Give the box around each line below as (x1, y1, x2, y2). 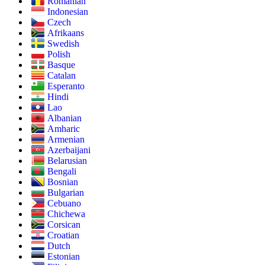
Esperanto (47, 81, 85, 92)
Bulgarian (47, 188, 84, 198)
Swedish (47, 38, 79, 49)
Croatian (47, 230, 79, 241)
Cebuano (47, 198, 81, 209)
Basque (47, 60, 75, 70)
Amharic (47, 124, 80, 134)
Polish (47, 49, 70, 60)
